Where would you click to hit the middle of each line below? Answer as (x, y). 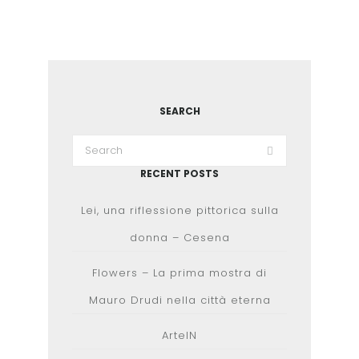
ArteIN (179, 335)
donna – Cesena (179, 238)
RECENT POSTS (179, 173)
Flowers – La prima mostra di (179, 273)
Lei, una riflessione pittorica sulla (179, 210)
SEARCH (179, 111)
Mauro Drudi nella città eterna (179, 300)
